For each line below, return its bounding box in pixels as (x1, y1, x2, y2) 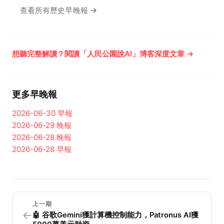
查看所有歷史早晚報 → (20, 5, 97, 15)
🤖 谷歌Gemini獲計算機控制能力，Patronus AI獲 (32, 210, 199, 219)
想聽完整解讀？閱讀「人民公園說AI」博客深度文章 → (12, 48, 194, 58)
